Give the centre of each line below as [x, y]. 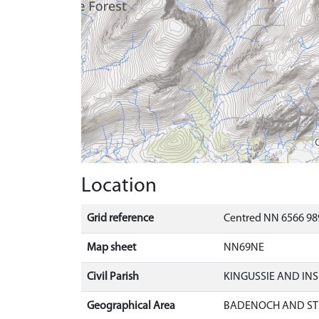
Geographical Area [131, 306]
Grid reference [120, 219]
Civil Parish [113, 277]
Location [119, 186]
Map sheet [111, 248]
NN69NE [244, 248]
